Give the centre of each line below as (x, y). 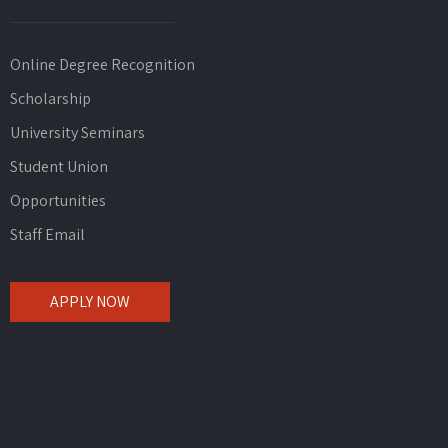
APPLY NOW (89, 301)
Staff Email (47, 234)
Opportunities (57, 200)
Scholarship (50, 98)
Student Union (58, 166)
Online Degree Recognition (102, 64)
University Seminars (77, 132)
